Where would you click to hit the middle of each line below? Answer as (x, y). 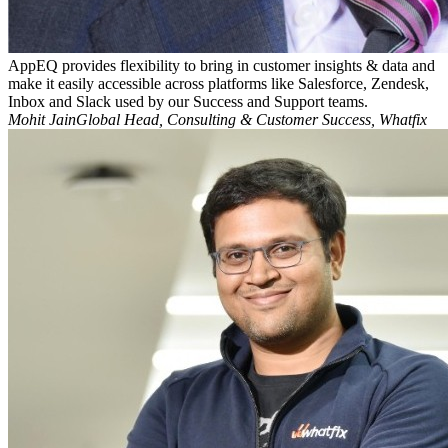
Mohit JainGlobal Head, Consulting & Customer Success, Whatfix (217, 120)
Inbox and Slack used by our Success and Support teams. (188, 102)
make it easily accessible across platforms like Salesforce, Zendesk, (218, 84)
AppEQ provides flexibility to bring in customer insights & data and (221, 66)
